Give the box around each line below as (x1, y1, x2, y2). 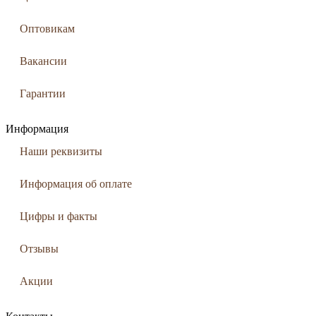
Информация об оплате (20, 178, 132, 190)
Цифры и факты (20, 210, 97, 222)
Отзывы (20, 243, 59, 255)
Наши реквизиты (20, 145, 102, 157)
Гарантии (20, 87, 66, 99)
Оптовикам (20, 23, 75, 35)
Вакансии (20, 55, 67, 67)
